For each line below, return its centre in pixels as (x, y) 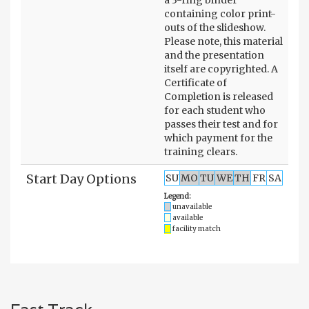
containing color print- (220, 13)
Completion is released (219, 96)
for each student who (215, 110)
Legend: (178, 196)
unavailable (192, 206)
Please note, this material (223, 41)
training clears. (201, 151)
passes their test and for (221, 124)
